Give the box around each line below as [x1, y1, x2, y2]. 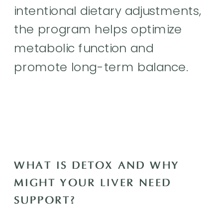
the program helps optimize [14, 20, 182, 38]
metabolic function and [14, 39, 154, 57]
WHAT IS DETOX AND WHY [14, 160, 180, 172]
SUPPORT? [14, 195, 80, 207]
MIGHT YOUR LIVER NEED [14, 177, 171, 189]
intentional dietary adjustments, [14, 2, 202, 19]
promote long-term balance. [14, 58, 189, 76]
